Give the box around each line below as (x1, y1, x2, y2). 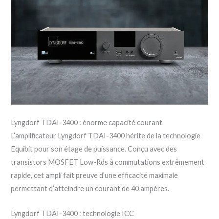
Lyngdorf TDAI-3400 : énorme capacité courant (11, 118, 163, 127)
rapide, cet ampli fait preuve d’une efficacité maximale (11, 171, 178, 180)
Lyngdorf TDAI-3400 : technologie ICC (11, 209, 134, 218)
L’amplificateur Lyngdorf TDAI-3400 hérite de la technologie (11, 131, 201, 140)
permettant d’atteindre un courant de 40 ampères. (11, 184, 170, 193)
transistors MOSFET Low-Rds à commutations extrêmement (11, 158, 205, 167)
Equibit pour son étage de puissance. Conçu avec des (11, 145, 177, 153)
